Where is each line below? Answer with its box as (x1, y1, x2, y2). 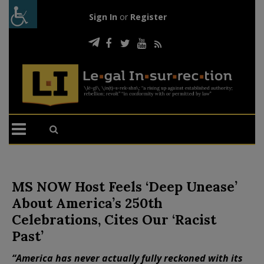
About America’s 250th (12, 194, 163, 212)
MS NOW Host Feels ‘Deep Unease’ (12, 177, 237, 195)
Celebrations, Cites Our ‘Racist (12, 210, 216, 228)
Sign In (88, 11, 117, 22)
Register (130, 11, 167, 22)
